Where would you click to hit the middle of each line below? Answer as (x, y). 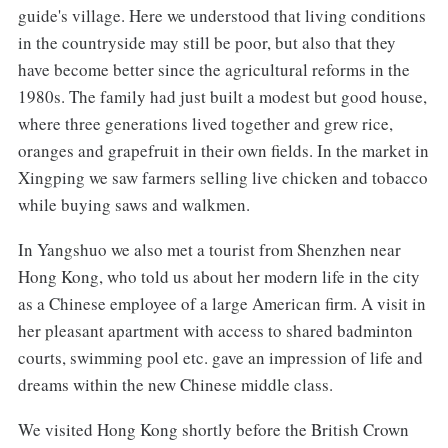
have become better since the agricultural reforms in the (213, 70)
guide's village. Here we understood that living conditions (221, 16)
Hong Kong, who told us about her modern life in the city (218, 277)
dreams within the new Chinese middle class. (175, 385)
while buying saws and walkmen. (133, 205)
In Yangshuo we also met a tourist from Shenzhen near (209, 250)
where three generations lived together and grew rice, (205, 124)
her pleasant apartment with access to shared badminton (215, 331)
